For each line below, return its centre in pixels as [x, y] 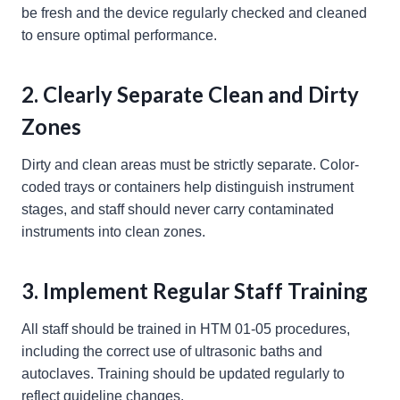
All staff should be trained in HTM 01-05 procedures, [186, 329]
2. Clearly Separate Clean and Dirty [190, 95]
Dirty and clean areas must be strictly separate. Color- [190, 165]
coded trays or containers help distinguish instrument [187, 187]
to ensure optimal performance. [119, 36]
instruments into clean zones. [113, 232]
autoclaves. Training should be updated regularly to [183, 374]
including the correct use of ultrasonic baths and [172, 352]
